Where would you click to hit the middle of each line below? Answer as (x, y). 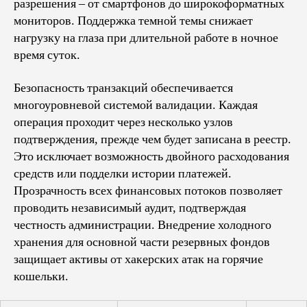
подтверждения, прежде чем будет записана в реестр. (152, 139)
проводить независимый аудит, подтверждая (130, 208)
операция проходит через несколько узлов (123, 122)
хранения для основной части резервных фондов (142, 242)
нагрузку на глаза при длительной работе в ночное (146, 38)
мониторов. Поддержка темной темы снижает (133, 21)
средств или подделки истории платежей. (123, 173)
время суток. (47, 55)
